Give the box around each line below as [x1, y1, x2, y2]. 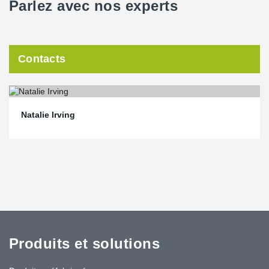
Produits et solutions [9, 235, 160, 252]
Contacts [18, 52, 66, 65]
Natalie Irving [21, 109, 75, 119]
